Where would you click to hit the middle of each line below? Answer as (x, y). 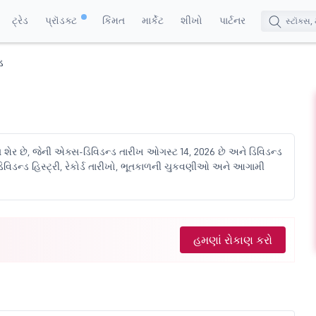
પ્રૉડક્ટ (62, 20)
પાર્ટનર (232, 20)
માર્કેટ (152, 20)
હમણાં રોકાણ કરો (233, 240)
